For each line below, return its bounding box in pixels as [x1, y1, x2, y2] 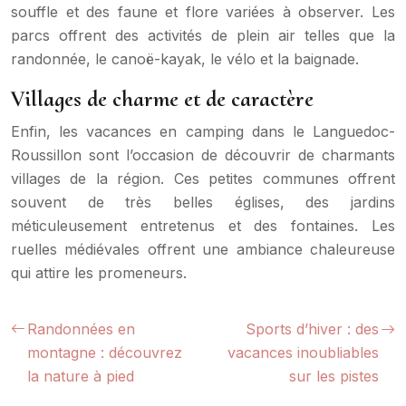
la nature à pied [27, 366, 134, 385]
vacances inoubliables [227, 343, 379, 362]
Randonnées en [27, 319, 135, 338]
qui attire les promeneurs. [11, 263, 187, 282]
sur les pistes [289, 366, 379, 385]
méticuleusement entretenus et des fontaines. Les [11, 216, 395, 235]
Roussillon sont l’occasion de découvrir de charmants [11, 145, 395, 164]
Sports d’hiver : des [246, 319, 379, 338]
